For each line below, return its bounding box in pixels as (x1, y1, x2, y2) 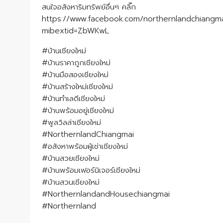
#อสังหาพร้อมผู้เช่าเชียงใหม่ (42, 141, 128, 152)
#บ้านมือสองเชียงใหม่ (42, 69, 109, 80)
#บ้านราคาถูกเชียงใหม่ (42, 57, 111, 68)
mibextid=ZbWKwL (42, 25, 109, 36)
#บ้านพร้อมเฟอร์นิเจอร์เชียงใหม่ (42, 165, 140, 176)
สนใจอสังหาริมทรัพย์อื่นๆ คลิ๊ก (42, 1, 136, 12)
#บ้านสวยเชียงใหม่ (42, 153, 100, 164)
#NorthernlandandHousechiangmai (42, 189, 170, 200)
